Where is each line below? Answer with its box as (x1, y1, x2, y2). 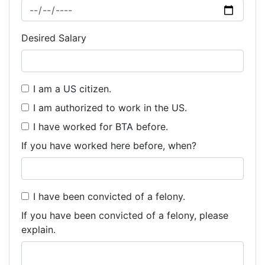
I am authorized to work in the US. (33, 102, 187, 114)
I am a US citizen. (33, 83, 111, 95)
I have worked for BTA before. (33, 121, 168, 132)
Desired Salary (21, 32, 86, 44)
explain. (21, 224, 56, 235)
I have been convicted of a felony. (33, 190, 185, 202)
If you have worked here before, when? (21, 140, 196, 151)
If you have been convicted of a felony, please (21, 209, 228, 221)
